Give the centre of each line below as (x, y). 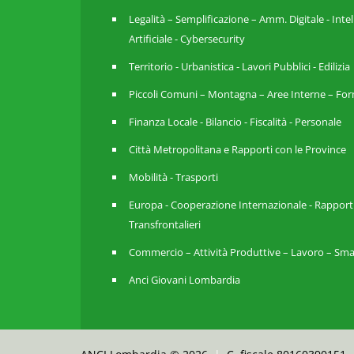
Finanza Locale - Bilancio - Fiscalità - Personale (235, 122)
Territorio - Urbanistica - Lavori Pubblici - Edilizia (239, 66)
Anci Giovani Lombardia (185, 280)
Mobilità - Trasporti (173, 177)
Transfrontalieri (165, 224)
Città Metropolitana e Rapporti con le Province (237, 149)
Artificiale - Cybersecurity (187, 39)
